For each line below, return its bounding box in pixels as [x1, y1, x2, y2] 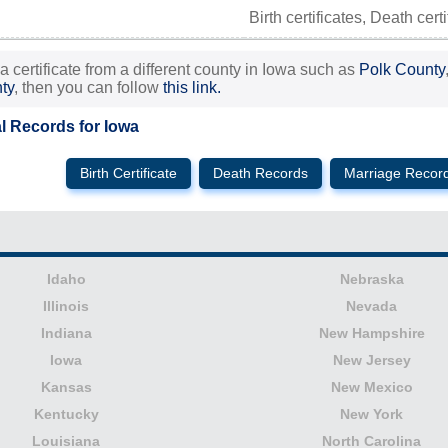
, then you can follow [14, 79, 163, 96]
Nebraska [339, 271, 404, 287]
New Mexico [330, 379, 413, 395]
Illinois [43, 298, 90, 314]
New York [340, 406, 404, 422]
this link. [163, 79, 221, 96]
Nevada [346, 298, 398, 314]
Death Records [212, 166, 308, 181]
